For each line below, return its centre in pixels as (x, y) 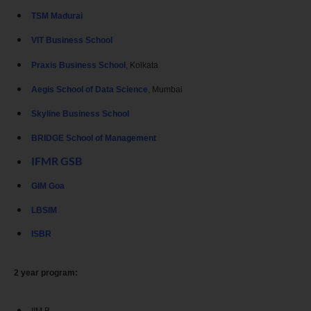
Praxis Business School (78, 65)
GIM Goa (48, 186)
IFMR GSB (57, 160)
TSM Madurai (57, 16)
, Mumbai (165, 89)
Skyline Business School (80, 114)
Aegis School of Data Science (90, 89)
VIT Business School (72, 41)
